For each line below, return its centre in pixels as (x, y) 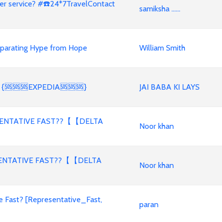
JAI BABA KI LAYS (169, 87)
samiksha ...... (160, 9)
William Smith (162, 48)
